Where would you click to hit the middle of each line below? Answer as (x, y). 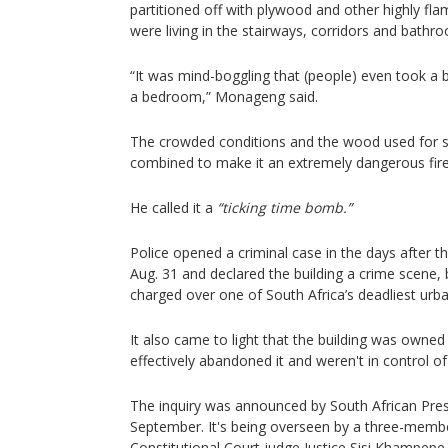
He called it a (173, 207)
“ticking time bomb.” (284, 207)
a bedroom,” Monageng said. (224, 96)
